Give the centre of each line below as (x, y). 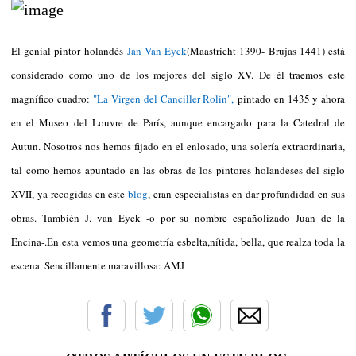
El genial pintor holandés (69, 50)
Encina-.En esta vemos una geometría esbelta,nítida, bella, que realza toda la (178, 241)
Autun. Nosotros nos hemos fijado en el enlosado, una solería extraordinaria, (178, 146)
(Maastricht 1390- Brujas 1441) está (266, 50)
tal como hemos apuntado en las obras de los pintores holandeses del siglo (178, 170)
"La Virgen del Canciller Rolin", (164, 98)
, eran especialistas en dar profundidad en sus (247, 193)
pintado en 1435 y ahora (292, 98)
